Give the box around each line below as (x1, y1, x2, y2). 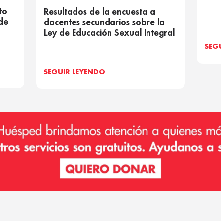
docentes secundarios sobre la (44, 18, 165, 27)
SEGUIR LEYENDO (44, 69, 106, 75)
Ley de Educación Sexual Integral (44, 28, 175, 37)
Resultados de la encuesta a (44, 7, 156, 17)
